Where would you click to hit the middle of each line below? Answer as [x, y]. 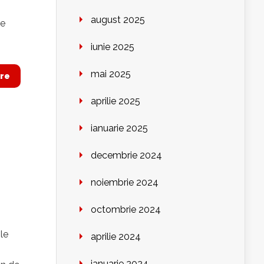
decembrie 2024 [126, 156]
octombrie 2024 [126, 210]
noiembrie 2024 [125, 183]
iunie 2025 [113, 47]
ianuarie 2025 [119, 128]
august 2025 [118, 20]
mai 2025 [111, 74]
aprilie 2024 [116, 237]
